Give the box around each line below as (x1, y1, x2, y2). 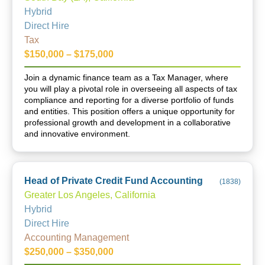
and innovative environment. (24, 129, 130, 138)
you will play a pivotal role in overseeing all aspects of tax (24, 84, 237, 93)
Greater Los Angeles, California (24, 190, 156, 200)
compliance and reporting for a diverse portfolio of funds (24, 95, 234, 105)
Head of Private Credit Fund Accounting (24, 176, 203, 186)
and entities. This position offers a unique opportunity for (24, 106, 235, 116)
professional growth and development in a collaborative (24, 118, 231, 127)
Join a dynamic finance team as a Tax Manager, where (24, 73, 228, 82)
